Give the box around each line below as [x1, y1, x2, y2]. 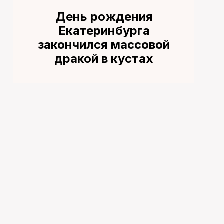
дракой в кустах [54, 51, 154, 66]
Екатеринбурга [58, 23, 150, 38]
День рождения [55, 9, 153, 24]
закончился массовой [38, 37, 170, 52]
